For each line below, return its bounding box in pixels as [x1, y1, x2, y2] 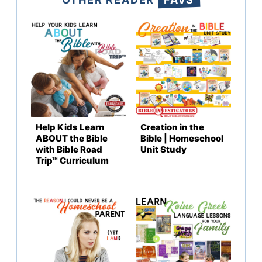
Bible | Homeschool [140, 132, 223, 144]
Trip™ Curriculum [36, 154, 109, 166]
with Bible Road [36, 143, 102, 155]
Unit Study [140, 143, 187, 155]
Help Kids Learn [36, 121, 105, 133]
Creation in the [140, 121, 204, 133]
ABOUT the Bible [36, 132, 108, 144]
